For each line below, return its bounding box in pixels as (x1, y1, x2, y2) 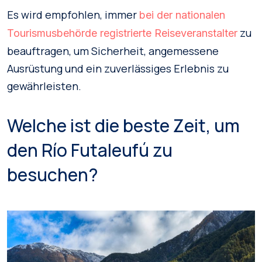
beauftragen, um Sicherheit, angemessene (7, 44, 219, 58)
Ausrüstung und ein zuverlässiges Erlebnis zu (7, 61, 229, 75)
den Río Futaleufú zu (7, 138, 173, 162)
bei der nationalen (139, 9, 225, 21)
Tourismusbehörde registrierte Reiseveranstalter (7, 27, 237, 39)
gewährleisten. (7, 79, 81, 93)
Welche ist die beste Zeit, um (7, 113, 240, 137)
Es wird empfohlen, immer (7, 8, 139, 22)
